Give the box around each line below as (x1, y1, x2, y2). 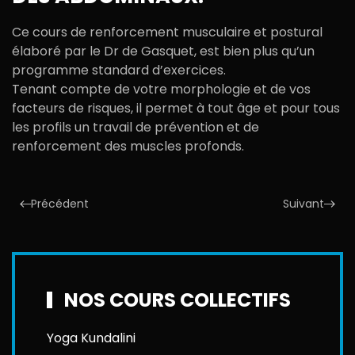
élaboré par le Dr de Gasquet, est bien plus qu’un (12, 42, 315, 61)
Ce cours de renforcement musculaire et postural (12, 23, 323, 42)
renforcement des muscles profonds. (12, 137, 244, 156)
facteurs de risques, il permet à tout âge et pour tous (12, 99, 340, 118)
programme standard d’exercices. (12, 61, 226, 80)
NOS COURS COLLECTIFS (60, 287, 292, 314)
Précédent (31, 196, 89, 212)
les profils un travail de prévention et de (12, 118, 259, 137)
